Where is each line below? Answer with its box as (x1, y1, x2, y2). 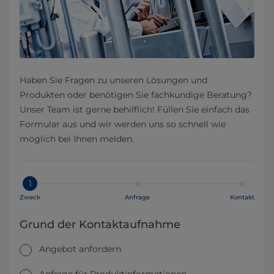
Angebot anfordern (39, 243, 121, 254)
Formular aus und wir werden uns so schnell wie (20, 118, 226, 130)
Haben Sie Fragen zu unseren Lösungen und (20, 74, 207, 86)
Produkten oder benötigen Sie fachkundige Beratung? (20, 89, 252, 100)
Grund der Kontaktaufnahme (20, 217, 180, 231)
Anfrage (125, 193, 150, 201)
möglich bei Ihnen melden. (20, 133, 134, 144)
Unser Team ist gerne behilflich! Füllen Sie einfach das (20, 103, 250, 115)
